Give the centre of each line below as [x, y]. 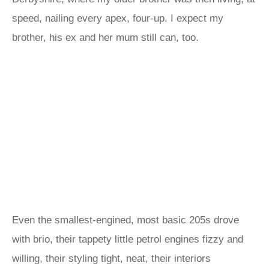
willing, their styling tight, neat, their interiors [111, 258]
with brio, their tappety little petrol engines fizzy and [128, 239]
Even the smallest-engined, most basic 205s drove [125, 220]
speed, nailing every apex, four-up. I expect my [118, 18]
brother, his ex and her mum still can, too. [107, 38]
